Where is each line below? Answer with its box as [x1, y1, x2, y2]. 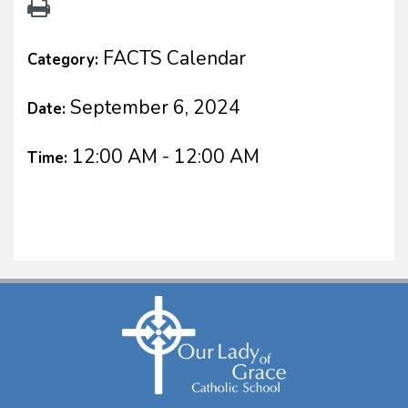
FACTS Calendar [103, 45, 246, 71]
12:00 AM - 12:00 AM [72, 143, 260, 169]
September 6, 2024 [70, 94, 240, 120]
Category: [27, 48, 103, 70]
